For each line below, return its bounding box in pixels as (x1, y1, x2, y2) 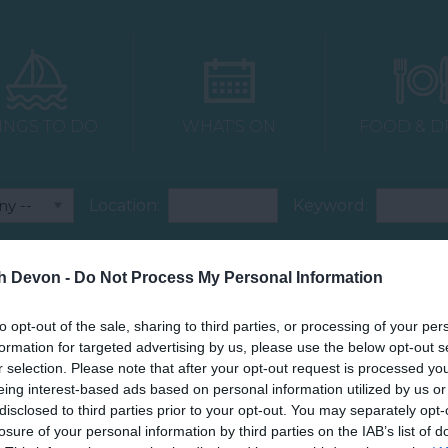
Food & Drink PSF (242, 313, 375, 332)
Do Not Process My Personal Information (74, 268, 383, 286)
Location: (89, 196, 160, 215)
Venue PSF (120, 347, 204, 366)
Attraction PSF (242, 255, 351, 274)
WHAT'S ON (182, 117, 277, 136)
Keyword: (293, 196, 368, 215)
